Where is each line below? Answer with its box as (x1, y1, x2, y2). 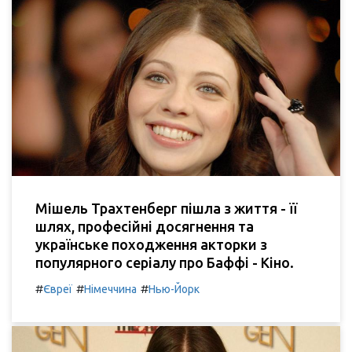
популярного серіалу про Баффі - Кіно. (35, 255, 294, 271)
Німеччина (84, 283, 137, 296)
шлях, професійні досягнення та (35, 218, 254, 235)
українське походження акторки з (35, 236, 267, 253)
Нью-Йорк (148, 283, 200, 296)
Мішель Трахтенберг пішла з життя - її (35, 200, 297, 217)
